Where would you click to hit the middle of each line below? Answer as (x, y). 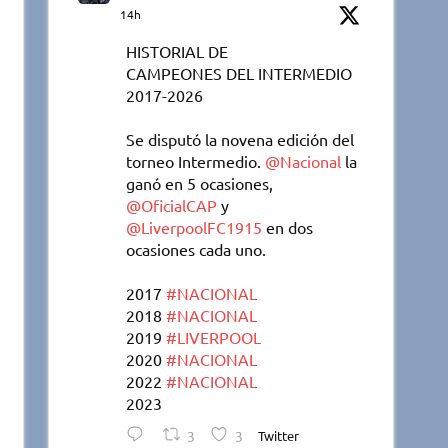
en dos (288, 227)
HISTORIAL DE (177, 51)
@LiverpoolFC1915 (194, 227)
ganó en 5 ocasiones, (200, 183)
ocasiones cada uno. (196, 249)
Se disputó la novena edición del (240, 139)
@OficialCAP (172, 205)
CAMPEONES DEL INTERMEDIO (239, 73)
